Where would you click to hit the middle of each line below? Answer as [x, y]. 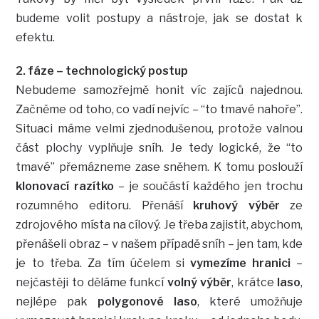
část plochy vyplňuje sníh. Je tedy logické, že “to [159, 148]
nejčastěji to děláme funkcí [91, 283]
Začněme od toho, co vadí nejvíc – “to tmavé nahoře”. [159, 110]
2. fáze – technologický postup [102, 71]
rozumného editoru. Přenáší [105, 206]
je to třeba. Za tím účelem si [103, 263]
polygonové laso [148, 302]
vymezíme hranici [241, 263]
